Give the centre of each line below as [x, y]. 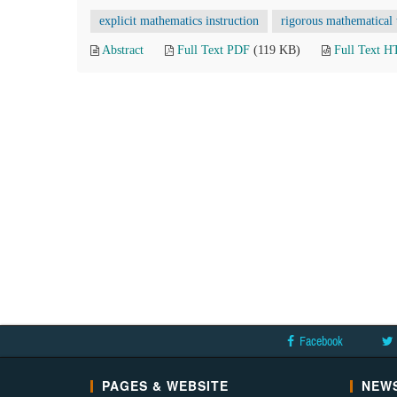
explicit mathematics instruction [179, 21]
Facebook [321, 341]
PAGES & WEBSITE [165, 385]
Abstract [123, 50]
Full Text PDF [214, 50]
